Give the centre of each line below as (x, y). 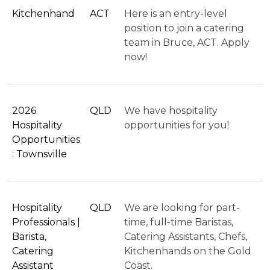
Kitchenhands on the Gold (188, 251)
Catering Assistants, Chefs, (186, 236)
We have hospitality (171, 110)
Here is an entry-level (176, 13)
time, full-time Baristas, (179, 222)
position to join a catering (184, 28)
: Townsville (39, 154)
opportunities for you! (177, 125)
